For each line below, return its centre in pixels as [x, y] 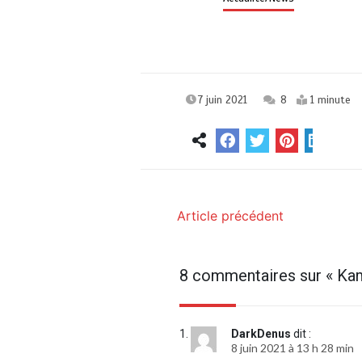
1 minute [331, 101]
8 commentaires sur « [259, 276]
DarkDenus [261, 334]
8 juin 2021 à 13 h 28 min [293, 348]
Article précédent [231, 216]
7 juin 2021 [223, 101]
